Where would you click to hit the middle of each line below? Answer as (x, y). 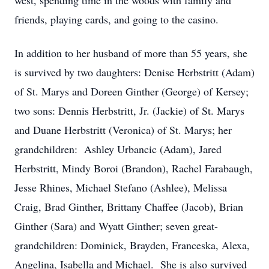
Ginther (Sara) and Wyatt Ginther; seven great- (116, 226)
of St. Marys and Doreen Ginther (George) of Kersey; (131, 91)
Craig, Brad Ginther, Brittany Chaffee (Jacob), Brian (129, 207)
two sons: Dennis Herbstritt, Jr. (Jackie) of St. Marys (129, 110)
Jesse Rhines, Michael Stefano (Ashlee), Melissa (121, 187)
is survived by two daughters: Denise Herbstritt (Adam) (134, 72)
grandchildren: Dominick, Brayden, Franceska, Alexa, (132, 245)
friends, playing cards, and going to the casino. (118, 19)
